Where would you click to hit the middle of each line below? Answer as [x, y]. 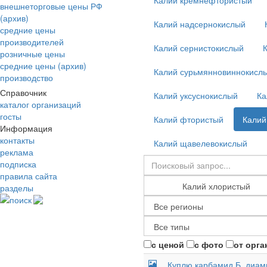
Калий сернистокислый [199, 48]
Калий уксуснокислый [196, 95]
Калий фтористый [189, 119]
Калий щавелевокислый [201, 143]
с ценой [168, 244]
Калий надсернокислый [200, 24]
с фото [209, 244]
